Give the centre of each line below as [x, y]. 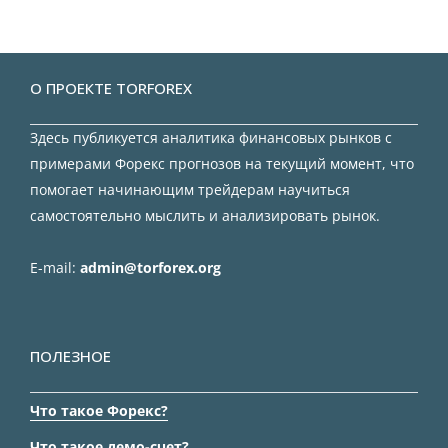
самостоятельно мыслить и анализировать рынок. [205, 216]
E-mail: [55, 268]
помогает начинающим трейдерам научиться [190, 190]
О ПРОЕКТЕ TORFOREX [111, 88]
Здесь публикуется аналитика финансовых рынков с [211, 138]
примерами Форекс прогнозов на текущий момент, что [222, 164]
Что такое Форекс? [99, 411]
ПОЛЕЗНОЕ [70, 356]
